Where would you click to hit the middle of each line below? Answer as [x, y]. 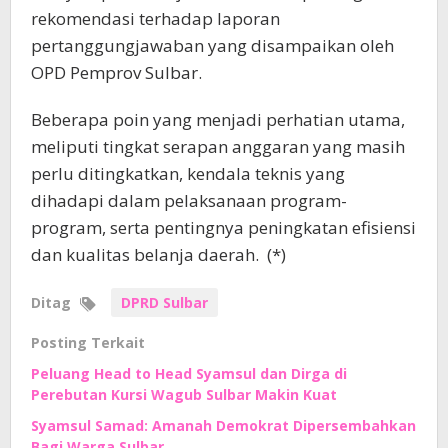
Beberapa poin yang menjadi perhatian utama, [218, 119]
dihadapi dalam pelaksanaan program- [189, 200]
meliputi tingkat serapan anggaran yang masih [218, 146]
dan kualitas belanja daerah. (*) [158, 254]
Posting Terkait [88, 342]
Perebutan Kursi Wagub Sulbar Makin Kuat [184, 394]
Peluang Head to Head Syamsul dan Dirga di [189, 373]
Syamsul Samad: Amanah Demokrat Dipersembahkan [223, 425]
